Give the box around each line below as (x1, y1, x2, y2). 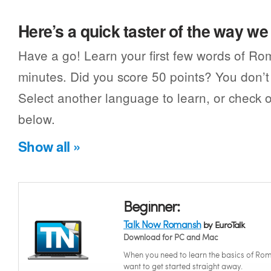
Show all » (18, 137, 80, 156)
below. (18, 109, 55, 128)
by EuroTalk (201, 218, 245, 230)
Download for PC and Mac (123, 232, 218, 243)
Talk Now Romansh (123, 218, 201, 230)
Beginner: (123, 196, 180, 216)
